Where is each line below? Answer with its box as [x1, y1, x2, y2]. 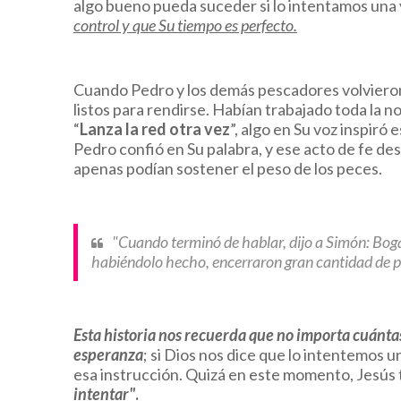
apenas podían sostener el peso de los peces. [73, 158, 382, 179]
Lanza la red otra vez [80, 119, 230, 140]
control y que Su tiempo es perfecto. [73, 15, 297, 36]
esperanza [73, 345, 143, 365]
